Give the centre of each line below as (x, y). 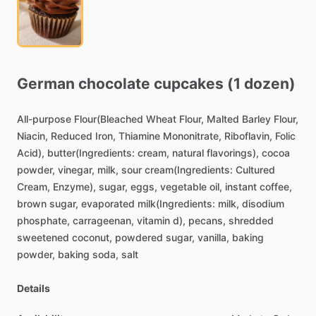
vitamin (153, 220)
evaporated (108, 203)
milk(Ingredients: (176, 203)
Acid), (31, 153)
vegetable (183, 187)
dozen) (270, 84)
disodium (263, 203)
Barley (256, 119)
